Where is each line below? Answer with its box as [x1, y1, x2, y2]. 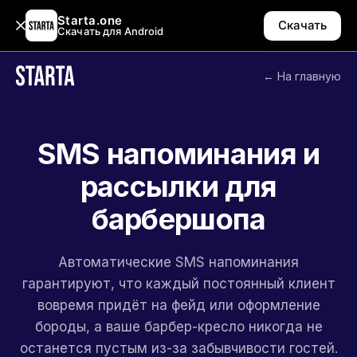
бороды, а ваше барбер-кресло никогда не [34, 319, 323, 335]
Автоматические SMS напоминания [58, 254, 299, 270]
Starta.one [57, 13, 123, 28]
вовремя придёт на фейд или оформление [37, 297, 320, 313]
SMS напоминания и [37, 136, 320, 171]
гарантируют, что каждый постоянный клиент [22, 276, 335, 292]
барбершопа [91, 202, 266, 237]
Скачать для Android [57, 25, 164, 37]
